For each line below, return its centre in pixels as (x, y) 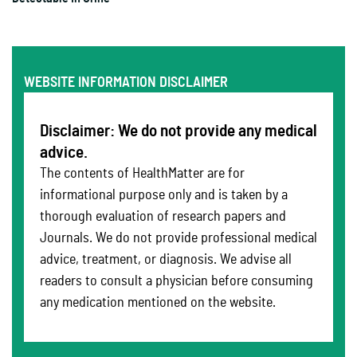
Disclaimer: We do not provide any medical (178, 131)
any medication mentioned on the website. (158, 303)
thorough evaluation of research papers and (163, 217)
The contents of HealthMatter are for (142, 174)
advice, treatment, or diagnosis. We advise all (166, 260)
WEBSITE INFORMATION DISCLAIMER (126, 83)
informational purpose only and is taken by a (164, 196)
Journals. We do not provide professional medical (178, 239)
